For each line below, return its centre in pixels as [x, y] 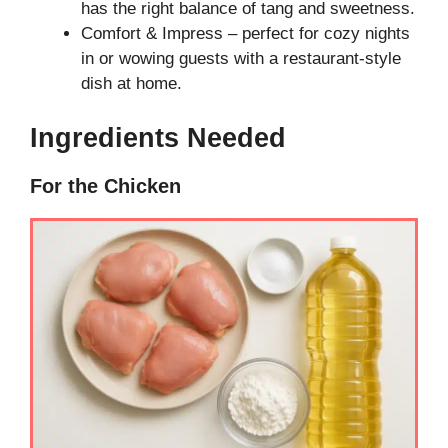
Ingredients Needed [158, 137]
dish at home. [131, 84]
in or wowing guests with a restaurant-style [241, 59]
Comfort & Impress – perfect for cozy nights [245, 34]
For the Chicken [105, 185]
